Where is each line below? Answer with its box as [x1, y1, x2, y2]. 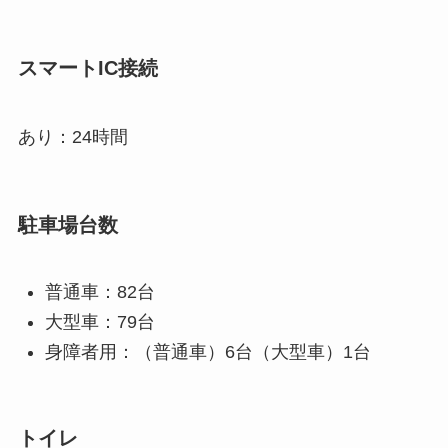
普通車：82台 [44, 281, 155, 302]
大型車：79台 [44, 312, 155, 332]
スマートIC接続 [17, 56, 158, 79]
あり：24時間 [17, 126, 128, 147]
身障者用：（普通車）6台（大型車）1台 [44, 342, 371, 363]
